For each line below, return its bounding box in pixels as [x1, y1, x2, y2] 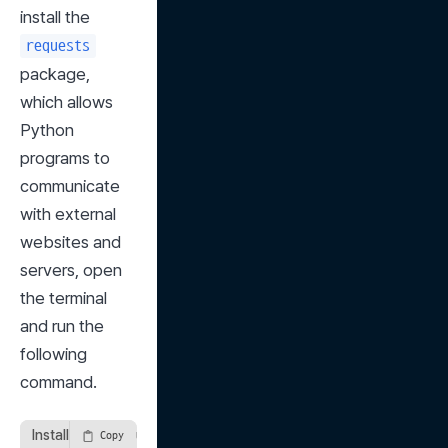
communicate [20, 176, 120, 196]
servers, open [20, 260, 122, 280]
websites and [20, 232, 121, 252]
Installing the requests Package [32, 426, 229, 443]
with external [20, 204, 116, 224]
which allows [20, 92, 113, 112]
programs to [20, 148, 110, 168]
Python [20, 120, 74, 140]
